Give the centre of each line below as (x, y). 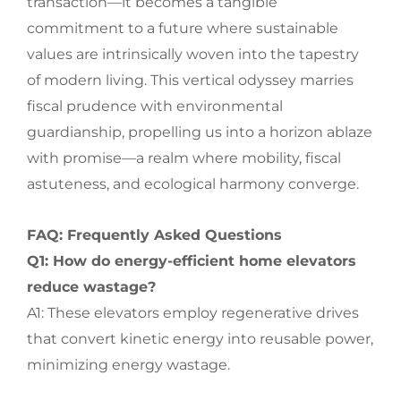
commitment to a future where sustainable (183, 28)
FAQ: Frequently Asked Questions (154, 235)
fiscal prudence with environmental (155, 106)
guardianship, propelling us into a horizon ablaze (200, 132)
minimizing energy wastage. (128, 365)
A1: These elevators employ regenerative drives (193, 313)
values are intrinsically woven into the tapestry (193, 54)
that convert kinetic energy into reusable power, (200, 339)
